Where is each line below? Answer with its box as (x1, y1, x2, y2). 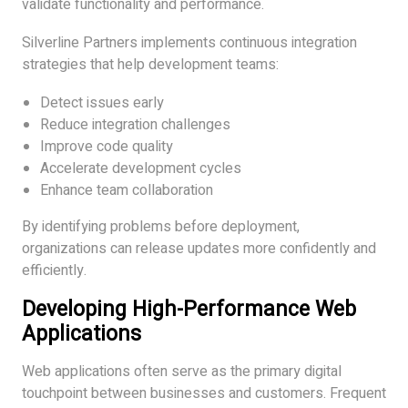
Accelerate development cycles (40, 157, 241, 179)
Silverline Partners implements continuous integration (22, 31, 357, 54)
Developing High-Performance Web (22, 293, 356, 325)
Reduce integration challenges (40, 113, 230, 136)
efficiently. (22, 259, 87, 281)
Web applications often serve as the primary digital (22, 360, 342, 382)
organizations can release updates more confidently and (22, 237, 376, 260)
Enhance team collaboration (40, 178, 213, 201)
